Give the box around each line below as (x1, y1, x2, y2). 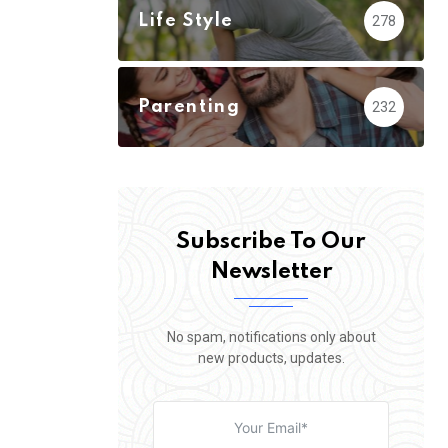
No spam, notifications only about (166, 329, 376, 346)
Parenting (138, 98, 241, 117)
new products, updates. (197, 350, 345, 367)
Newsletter (210, 261, 332, 284)
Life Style (138, 12, 234, 31)
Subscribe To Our (176, 231, 366, 254)
